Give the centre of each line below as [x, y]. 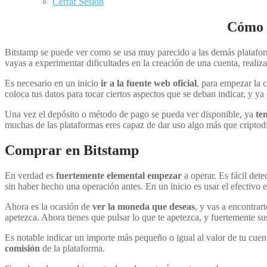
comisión [22, 248]
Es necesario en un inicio [53, 83]
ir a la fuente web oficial [149, 83]
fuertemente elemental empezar [119, 175]
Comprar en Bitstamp [72, 150]
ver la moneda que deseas [144, 206]
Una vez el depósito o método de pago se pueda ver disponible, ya [130, 114]
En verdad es [30, 175]
